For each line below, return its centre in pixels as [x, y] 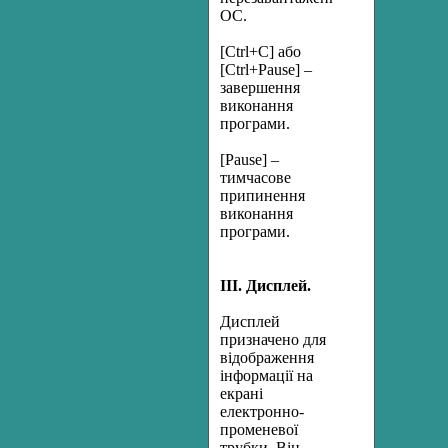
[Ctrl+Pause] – [266, 69]
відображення [267, 357]
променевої [259, 429]
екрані [241, 393]
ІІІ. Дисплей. [265, 285]
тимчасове [255, 177]
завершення [260, 87]
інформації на [266, 375]
